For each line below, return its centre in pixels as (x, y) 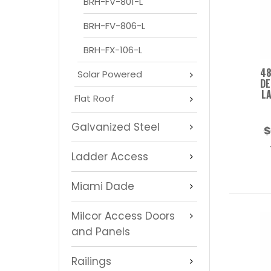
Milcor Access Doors (123, 216)
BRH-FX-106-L (113, 50)
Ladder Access (110, 156)
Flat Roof (94, 98)
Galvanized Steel (116, 127)
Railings (91, 261)
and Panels (101, 231)
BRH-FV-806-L (114, 25)
